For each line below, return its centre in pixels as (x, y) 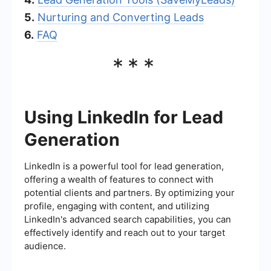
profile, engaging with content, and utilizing (117, 206)
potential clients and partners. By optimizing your (129, 192)
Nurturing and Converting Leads (121, 17)
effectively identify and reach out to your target (125, 232)
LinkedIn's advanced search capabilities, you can (128, 219)
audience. (45, 246)
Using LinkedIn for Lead (124, 117)
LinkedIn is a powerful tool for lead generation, (124, 166)
